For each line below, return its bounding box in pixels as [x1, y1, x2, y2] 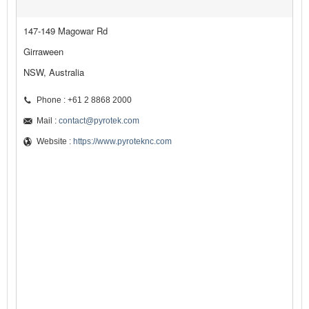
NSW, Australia [23, 66, 84, 79]
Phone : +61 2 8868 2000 [37, 95, 132, 106]
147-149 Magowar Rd [23, 24, 108, 38]
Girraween [23, 45, 63, 59]
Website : [37, 137, 73, 147]
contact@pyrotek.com [59, 116, 139, 126]
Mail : [37, 116, 59, 126]
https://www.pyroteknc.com [73, 137, 172, 147]
